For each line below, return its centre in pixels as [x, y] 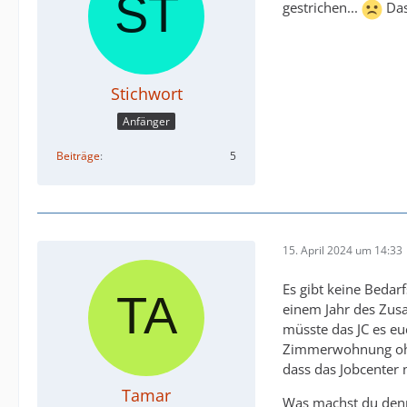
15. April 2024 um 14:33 [342, 251]
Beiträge [78, 155]
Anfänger [146, 121]
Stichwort [146, 94]
